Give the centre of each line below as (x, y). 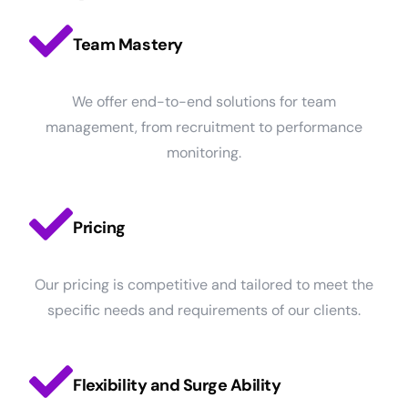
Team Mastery (128, 44)
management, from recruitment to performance (204, 127)
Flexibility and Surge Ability (177, 385)
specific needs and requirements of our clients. (204, 310)
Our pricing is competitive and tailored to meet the (204, 284)
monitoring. (204, 152)
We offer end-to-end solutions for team (204, 101)
